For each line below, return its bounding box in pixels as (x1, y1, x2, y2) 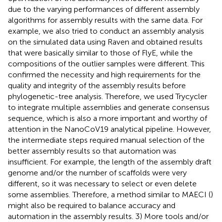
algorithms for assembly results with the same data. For (8, 15, 203, 25)
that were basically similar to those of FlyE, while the (8, 48, 193, 57)
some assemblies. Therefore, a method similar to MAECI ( (8, 189, 211, 199)
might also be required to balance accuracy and (8, 200, 175, 210)
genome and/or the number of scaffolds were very (8, 167, 187, 177)
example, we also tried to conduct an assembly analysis (8, 26, 204, 36)
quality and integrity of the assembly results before (8, 80, 186, 90)
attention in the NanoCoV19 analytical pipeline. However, (8, 124, 211, 134)
